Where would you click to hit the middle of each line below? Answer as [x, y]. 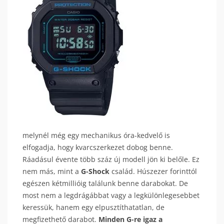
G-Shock [95, 171]
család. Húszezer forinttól [153, 171]
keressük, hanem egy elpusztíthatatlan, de [93, 207]
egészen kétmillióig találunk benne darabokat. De [105, 183]
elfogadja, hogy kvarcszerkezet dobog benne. [98, 147]
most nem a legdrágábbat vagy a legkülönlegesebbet [111, 195]
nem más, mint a [52, 171]
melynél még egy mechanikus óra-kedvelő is [96, 135]
